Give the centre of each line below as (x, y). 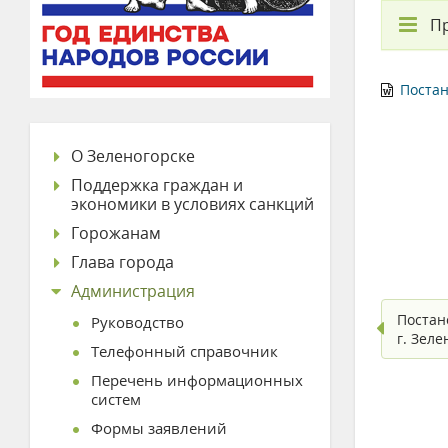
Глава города (122, 262)
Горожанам (116, 233)
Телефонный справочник (184, 351)
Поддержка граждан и (157, 185)
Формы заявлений (159, 428)
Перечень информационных (197, 380)
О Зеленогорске (133, 156)
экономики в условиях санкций (192, 204)
